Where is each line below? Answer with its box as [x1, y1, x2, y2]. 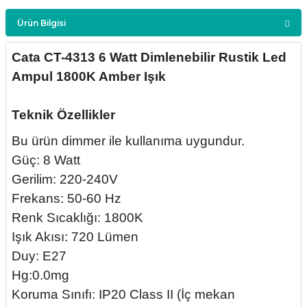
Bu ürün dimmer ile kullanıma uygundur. [12, 134, 245, 148]
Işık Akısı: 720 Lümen [12, 230, 138, 244]
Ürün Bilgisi [17, 17, 66, 28]
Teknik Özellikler [12, 108, 115, 122]
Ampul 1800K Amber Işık [12, 69, 166, 84]
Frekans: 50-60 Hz [12, 191, 121, 206]
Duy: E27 [12, 249, 66, 263]
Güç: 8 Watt [12, 153, 80, 167]
